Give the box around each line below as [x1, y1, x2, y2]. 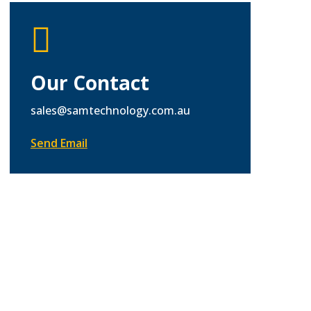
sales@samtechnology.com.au [30, 102, 190, 118]
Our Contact [30, 69, 149, 96]
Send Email [30, 135, 87, 151]
